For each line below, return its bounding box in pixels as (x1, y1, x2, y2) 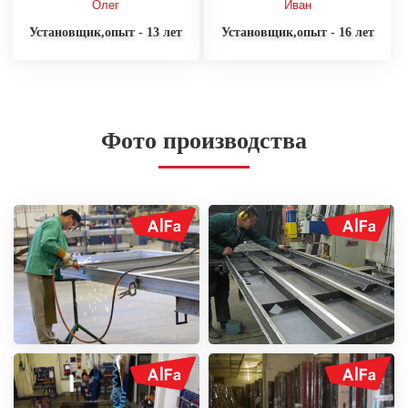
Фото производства (101, 127, 307, 154)
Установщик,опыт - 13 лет (29, 25, 183, 39)
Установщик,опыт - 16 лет (220, 25, 374, 39)
